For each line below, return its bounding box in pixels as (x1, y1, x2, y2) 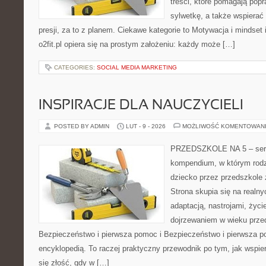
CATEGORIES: (54, 64, 97, 71)
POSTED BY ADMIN (54, 123, 111, 129)
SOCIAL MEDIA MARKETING (97, 64, 177, 71)
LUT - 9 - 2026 (126, 123, 166, 129)
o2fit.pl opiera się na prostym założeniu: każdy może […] (39, 40, 235, 49)
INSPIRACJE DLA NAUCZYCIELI (39, 99, 243, 112)
